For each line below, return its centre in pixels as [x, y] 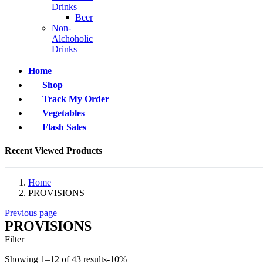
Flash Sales [64, 127]
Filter [14, 239]
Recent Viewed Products [53, 150]
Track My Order [76, 99]
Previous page [31, 213]
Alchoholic [72, 38]
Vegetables [63, 113]
